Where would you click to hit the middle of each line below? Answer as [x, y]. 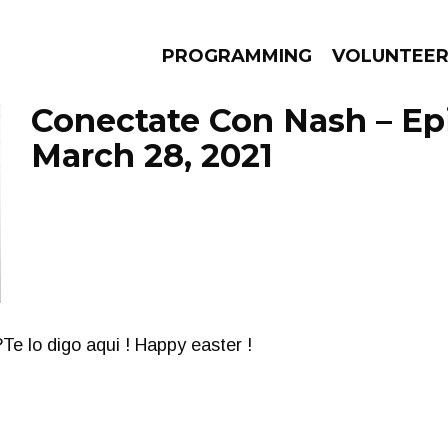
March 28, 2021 [152, 155]
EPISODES [166, 210]
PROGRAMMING [237, 56]
